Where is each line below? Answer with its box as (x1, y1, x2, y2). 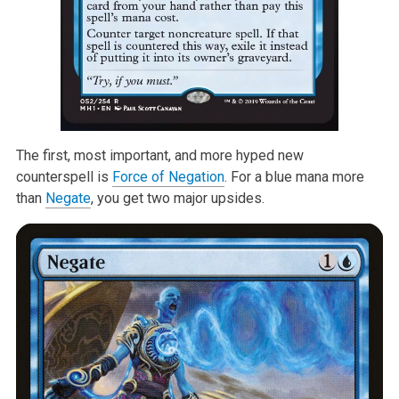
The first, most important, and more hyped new (15, 146, 304, 164)
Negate (45, 189, 91, 207)
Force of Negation (111, 167, 224, 185)
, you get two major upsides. (90, 189, 265, 207)
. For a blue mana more (224, 167, 364, 185)
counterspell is (15, 167, 112, 185)
